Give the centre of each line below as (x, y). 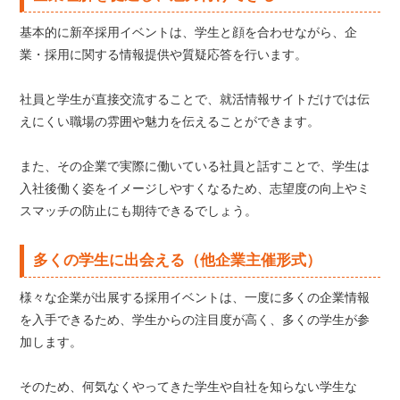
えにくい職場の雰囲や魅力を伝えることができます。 (170, 122)
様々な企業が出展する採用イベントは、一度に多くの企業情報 (195, 298)
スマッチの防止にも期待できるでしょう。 (139, 211)
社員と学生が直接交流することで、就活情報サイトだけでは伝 (195, 100)
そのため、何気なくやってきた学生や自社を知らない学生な (189, 387)
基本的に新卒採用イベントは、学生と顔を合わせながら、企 (189, 33)
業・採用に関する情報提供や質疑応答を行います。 (164, 55)
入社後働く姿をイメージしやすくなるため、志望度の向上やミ (195, 189)
